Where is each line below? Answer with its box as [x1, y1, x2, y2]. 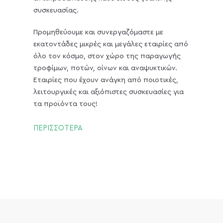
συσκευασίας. [33, 7, 79, 14]
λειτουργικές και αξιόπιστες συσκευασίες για [33, 89, 184, 96]
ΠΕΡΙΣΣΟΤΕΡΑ [33, 124, 83, 132]
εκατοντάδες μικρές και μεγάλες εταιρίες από [33, 41, 189, 48]
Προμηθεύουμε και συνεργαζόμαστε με [33, 29, 164, 36]
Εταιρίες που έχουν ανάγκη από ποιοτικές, [33, 77, 179, 84]
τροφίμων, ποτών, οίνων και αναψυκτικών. [33, 65, 178, 72]
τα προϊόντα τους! [33, 101, 98, 108]
